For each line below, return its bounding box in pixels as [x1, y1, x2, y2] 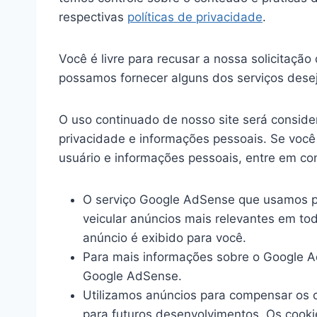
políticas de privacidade [127, 10, 263, 25]
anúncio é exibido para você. [83, 231, 246, 246]
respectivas [59, 10, 127, 25]
